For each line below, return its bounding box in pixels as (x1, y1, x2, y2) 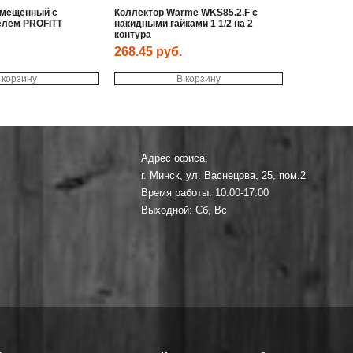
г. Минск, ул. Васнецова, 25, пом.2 (141, 169, 307, 181)
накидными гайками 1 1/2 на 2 (114, 17, 254, 29)
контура (114, 28, 152, 40)
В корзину (176, 72, 221, 84)
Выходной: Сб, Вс (141, 203, 228, 216)
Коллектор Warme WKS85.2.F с (114, 6, 258, 18)
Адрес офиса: (141, 151, 209, 164)
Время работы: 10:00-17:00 (141, 186, 269, 199)
